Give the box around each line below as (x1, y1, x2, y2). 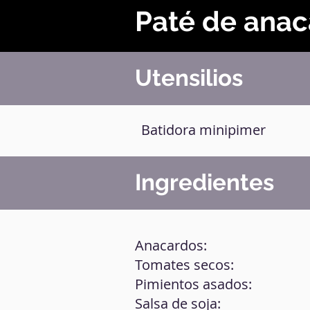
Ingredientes (135, 169, 274, 196)
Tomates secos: (135, 255, 234, 274)
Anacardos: (135, 236, 207, 255)
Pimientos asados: (135, 275, 252, 293)
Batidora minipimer (141, 120, 266, 139)
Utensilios (135, 64, 243, 91)
